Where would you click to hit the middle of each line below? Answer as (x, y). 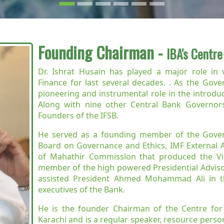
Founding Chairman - (102, 52)
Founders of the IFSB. (78, 115)
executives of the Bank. (81, 189)
